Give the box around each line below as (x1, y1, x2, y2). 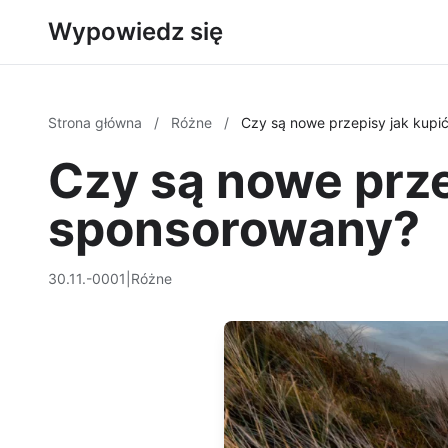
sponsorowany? (48, 199, 420, 258)
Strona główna (48, 114, 146, 131)
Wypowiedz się (48, 17, 223, 46)
